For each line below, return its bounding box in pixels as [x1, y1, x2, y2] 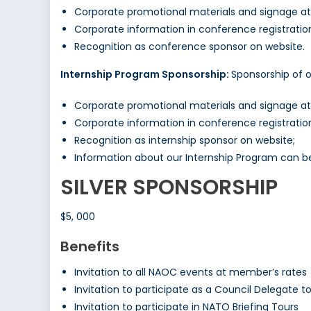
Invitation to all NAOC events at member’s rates [74, 265, 307, 280]
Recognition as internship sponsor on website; [74, 133, 295, 148]
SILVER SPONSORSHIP [60, 173, 278, 203]
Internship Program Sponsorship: [60, 67, 231, 82]
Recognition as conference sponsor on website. [74, 40, 305, 54]
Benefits [60, 237, 119, 257]
